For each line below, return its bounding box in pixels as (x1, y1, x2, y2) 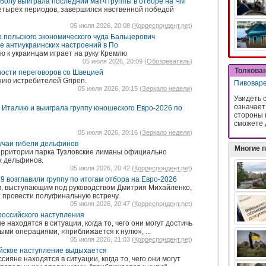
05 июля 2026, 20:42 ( (70, 164, 134, 172)
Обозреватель (147, 58, 190, 65)
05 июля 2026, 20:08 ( (70, 22, 134, 29)
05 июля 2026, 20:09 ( (83, 58, 147, 65)
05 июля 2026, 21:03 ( (70, 236, 134, 243)
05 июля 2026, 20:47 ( (70, 200, 134, 207)
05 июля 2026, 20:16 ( (78, 129, 142, 136)
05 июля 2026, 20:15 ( (78, 85, 142, 92)
